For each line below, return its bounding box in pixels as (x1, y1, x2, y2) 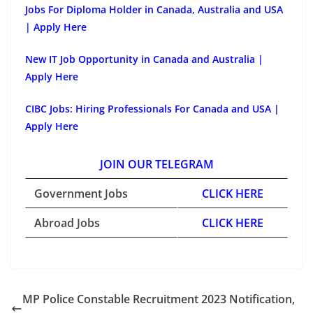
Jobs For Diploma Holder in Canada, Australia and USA (25, 2, 283, 16)
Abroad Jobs (34, 214, 100, 231)
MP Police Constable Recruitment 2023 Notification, (22, 291, 295, 307)
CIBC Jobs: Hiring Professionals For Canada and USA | (25, 101, 279, 115)
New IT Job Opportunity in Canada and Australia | (25, 52, 263, 66)
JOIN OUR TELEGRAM (99, 156, 214, 172)
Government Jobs (34, 185, 128, 201)
